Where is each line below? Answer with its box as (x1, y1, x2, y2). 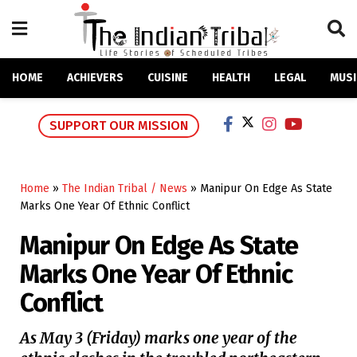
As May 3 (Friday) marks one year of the (20, 328, 297, 348)
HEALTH (212, 71, 250, 84)
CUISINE (147, 71, 188, 84)
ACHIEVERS (67, 71, 124, 84)
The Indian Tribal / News (62, 182, 187, 196)
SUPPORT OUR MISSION (49, 118, 188, 134)
